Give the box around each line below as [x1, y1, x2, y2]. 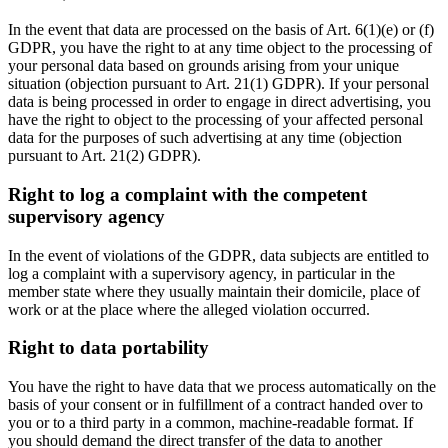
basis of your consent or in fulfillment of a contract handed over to [8, 395, 423, 413]
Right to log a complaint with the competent [8, 183, 367, 205]
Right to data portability [8, 337, 209, 359]
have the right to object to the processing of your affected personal [8, 111, 423, 129]
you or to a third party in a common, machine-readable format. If [8, 413, 413, 431]
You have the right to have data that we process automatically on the [8, 377, 436, 395]
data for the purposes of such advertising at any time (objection [8, 129, 402, 147]
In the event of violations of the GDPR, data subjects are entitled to [8, 246, 429, 264]
